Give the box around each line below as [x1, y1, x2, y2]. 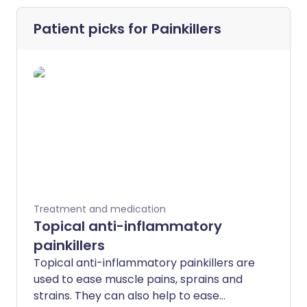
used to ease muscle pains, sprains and [34, 271, 243, 288]
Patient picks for [34, 19, 151, 39]
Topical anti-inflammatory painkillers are [34, 255, 255, 271]
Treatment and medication [34, 202, 166, 217]
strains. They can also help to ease [34, 288, 219, 304]
